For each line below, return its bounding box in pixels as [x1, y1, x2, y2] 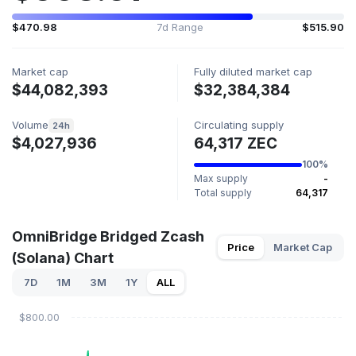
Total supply [194, 187, 252, 199]
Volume [12, 118, 48, 131]
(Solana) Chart [12, 250, 114, 267]
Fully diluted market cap [194, 65, 312, 78]
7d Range [156, 21, 203, 33]
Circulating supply [194, 118, 284, 131]
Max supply [194, 172, 248, 185]
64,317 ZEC [194, 134, 277, 153]
